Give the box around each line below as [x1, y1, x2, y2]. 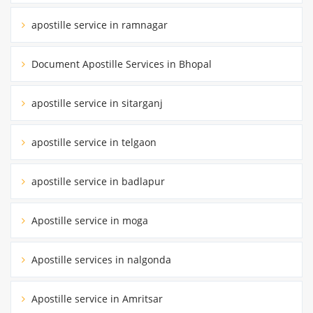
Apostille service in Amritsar [29, 291, 163, 305]
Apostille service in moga [29, 213, 148, 227]
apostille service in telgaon [29, 135, 156, 149]
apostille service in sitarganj [29, 96, 163, 110]
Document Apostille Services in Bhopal [29, 57, 212, 71]
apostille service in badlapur [29, 174, 165, 188]
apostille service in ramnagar [29, 17, 168, 31]
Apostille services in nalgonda [29, 252, 171, 266]
